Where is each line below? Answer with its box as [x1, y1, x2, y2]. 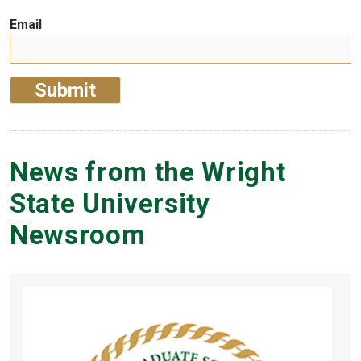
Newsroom [10, 219, 146, 251]
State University [10, 188, 210, 220]
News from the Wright [10, 156, 286, 189]
